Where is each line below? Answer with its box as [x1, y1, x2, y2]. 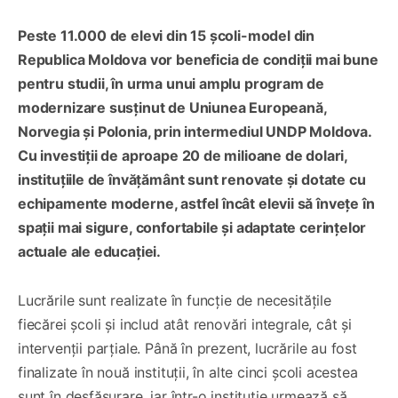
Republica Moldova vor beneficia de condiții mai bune [18, 50, 378, 68]
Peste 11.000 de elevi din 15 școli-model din [18, 26, 315, 44]
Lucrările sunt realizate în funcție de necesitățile [18, 291, 331, 309]
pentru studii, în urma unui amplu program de [18, 74, 325, 92]
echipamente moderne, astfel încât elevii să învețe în [18, 194, 375, 212]
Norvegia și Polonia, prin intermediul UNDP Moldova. [18, 122, 371, 140]
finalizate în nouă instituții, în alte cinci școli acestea [18, 362, 358, 381]
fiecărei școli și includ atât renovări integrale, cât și [18, 314, 352, 333]
